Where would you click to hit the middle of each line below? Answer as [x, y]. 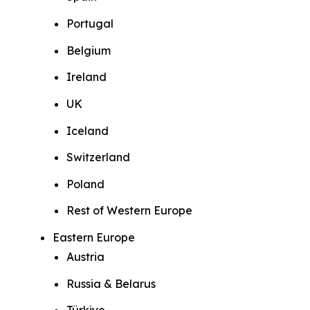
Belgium [89, 50]
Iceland [88, 130]
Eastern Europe [97, 238]
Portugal [90, 23]
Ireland [86, 77]
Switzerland [98, 157]
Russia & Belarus [111, 283]
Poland [85, 184]
